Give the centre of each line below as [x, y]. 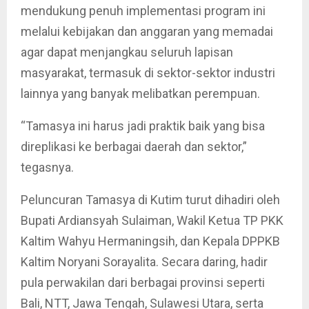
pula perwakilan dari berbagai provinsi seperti [143, 282]
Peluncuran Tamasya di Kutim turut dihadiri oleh [150, 199]
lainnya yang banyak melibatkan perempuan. [140, 93]
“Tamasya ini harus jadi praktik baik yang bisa [143, 126]
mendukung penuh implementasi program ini [143, 10]
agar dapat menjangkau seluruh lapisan [127, 52]
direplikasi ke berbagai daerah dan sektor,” [134, 146]
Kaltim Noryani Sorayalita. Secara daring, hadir [144, 261]
